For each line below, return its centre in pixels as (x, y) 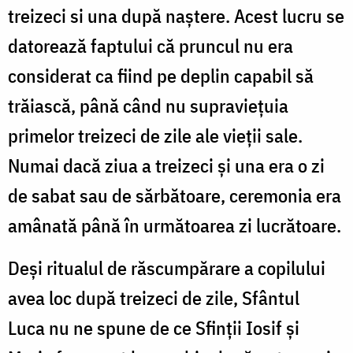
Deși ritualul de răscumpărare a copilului (167, 268)
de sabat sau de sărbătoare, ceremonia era (175, 195)
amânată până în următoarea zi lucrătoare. (175, 225)
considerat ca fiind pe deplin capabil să (161, 75)
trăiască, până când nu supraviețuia (148, 105)
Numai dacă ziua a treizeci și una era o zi (166, 165)
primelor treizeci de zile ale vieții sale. (155, 135)
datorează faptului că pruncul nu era (150, 45)
